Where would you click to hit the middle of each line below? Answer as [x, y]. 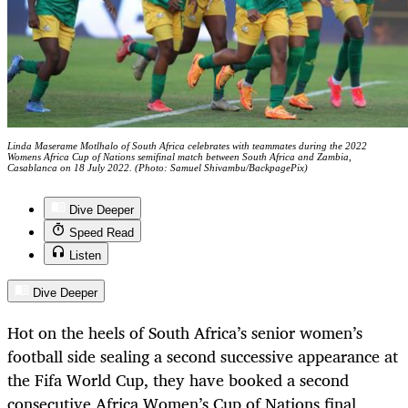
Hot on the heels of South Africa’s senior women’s [185, 333]
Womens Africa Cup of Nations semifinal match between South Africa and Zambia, [179, 157]
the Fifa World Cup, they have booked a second [178, 380]
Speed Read [102, 233]
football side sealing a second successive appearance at [203, 357]
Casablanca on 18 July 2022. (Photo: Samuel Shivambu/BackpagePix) [158, 168]
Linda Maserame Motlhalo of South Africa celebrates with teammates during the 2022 [187, 146]
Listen [85, 256]
